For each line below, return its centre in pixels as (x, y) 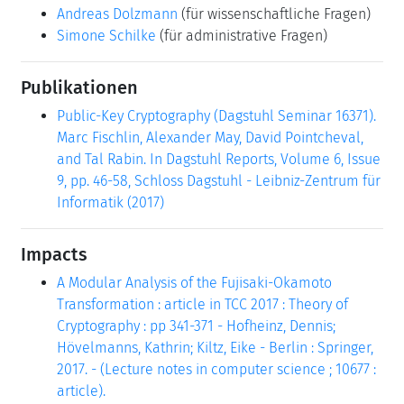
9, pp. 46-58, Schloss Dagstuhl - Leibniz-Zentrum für (219, 180)
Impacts (54, 254)
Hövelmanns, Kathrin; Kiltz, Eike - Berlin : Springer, (215, 347)
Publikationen (79, 87)
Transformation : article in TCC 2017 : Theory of (202, 304)
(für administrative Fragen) (242, 35)
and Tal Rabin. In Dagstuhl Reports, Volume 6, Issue (219, 159)
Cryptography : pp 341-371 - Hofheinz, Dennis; (196, 326)
